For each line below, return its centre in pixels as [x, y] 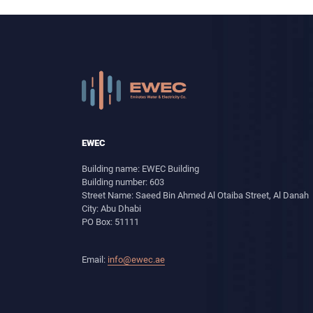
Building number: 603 [123, 182]
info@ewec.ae [136, 260]
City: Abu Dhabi [111, 209]
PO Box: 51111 [110, 222]
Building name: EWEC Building [140, 169]
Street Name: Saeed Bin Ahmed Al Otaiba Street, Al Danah [195, 195]
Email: [95, 260]
